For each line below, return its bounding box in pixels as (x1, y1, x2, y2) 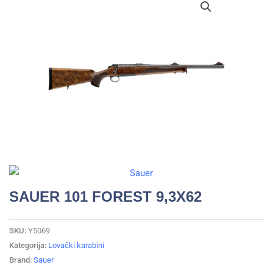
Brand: (9, 255, 34, 265)
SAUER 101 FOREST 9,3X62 (9, 188, 202, 205)
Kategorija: (9, 241, 48, 250)
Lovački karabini (48, 241, 104, 250)
